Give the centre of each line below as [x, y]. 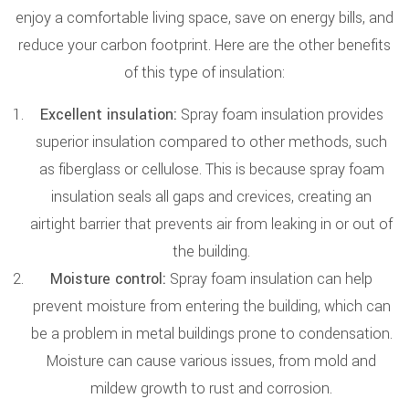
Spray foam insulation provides [280, 115]
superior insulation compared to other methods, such [211, 142]
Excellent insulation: [108, 115]
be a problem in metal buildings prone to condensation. [211, 334]
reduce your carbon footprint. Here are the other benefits [204, 45]
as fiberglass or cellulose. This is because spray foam [211, 169]
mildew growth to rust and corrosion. [211, 388]
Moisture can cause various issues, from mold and [211, 361]
